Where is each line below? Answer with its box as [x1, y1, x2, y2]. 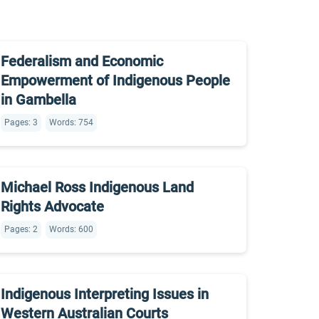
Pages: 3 [4, 117, 38, 127]
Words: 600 [49, 224, 93, 234]
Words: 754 [49, 117, 93, 127]
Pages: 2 [4, 224, 38, 234]
